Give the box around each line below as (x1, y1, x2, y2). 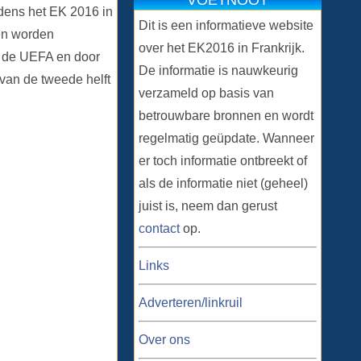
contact (139, 222, 180, 235)
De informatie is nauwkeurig (139, 64, 298, 77)
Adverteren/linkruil (139, 296, 243, 309)
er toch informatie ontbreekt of (139, 154, 307, 168)
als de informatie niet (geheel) (139, 176, 308, 190)
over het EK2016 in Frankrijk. (139, 41, 305, 55)
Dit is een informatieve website (139, 19, 313, 32)
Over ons (139, 333, 190, 346)
